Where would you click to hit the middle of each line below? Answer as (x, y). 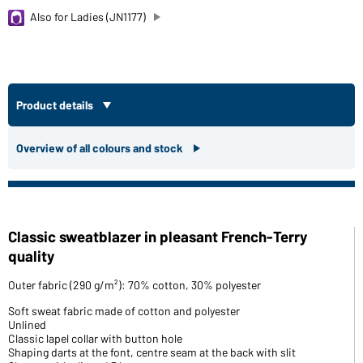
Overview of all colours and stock (100, 147)
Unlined (27, 324)
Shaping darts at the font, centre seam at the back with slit (152, 352)
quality (31, 255)
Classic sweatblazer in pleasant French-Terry (158, 236)
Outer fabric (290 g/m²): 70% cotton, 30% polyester (135, 284)
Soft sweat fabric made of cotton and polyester (124, 310)
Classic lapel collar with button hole (95, 338)
